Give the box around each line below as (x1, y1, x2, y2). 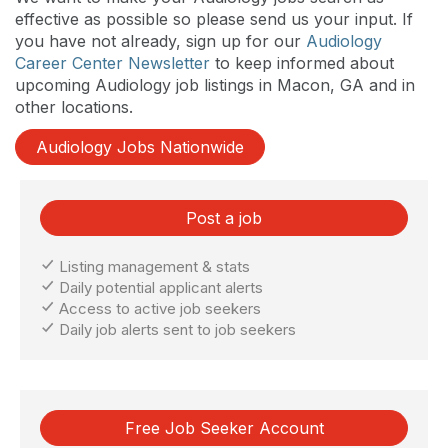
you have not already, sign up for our (15, 30, 306, 51)
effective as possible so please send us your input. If (15, 8, 413, 29)
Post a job (186, 207, 262, 228)
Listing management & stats (55, 256, 250, 276)
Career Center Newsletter (15, 52, 210, 73)
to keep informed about (210, 52, 394, 73)
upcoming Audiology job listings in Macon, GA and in (15, 74, 415, 95)
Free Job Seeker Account (124, 417, 324, 438)
